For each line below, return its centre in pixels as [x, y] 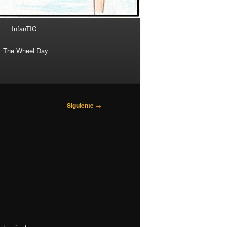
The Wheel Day [25, 51]
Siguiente [81, 106]
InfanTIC [24, 29]
